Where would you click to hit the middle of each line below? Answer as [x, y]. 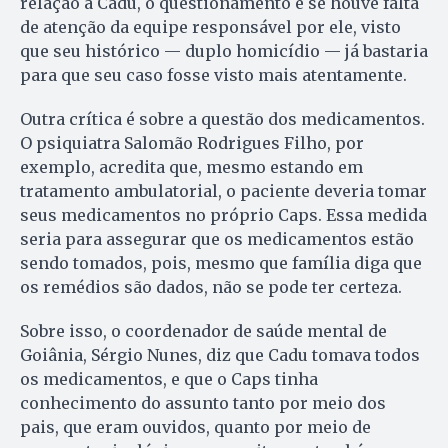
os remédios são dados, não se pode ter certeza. [211, 286]
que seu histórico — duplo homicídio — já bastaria [224, 50]
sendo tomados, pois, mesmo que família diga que [221, 262]
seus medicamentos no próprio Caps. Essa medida [223, 214]
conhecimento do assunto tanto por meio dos [203, 402]
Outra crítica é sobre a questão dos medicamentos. [222, 118]
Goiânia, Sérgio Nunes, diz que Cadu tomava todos [220, 354]
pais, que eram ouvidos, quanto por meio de [195, 426]
